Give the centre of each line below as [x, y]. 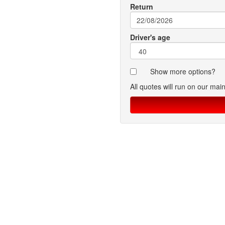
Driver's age [150, 37]
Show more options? [183, 71]
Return [142, 7]
